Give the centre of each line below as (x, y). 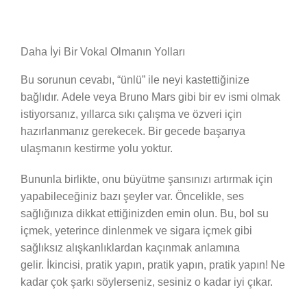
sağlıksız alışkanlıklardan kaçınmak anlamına (130, 248)
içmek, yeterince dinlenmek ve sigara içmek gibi (136, 231)
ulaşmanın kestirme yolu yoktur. (98, 149)
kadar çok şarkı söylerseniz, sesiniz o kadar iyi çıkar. (148, 282)
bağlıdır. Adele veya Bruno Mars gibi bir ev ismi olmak (150, 97)
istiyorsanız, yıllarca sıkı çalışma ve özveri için (131, 114)
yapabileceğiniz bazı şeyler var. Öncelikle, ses (132, 197)
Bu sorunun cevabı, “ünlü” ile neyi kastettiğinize (135, 80)
